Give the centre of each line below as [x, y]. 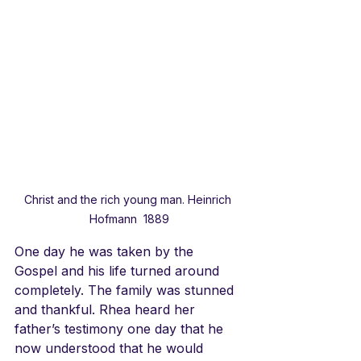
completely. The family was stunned [126, 290]
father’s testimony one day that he [121, 328]
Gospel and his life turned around [119, 270]
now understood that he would [111, 348]
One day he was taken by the [106, 251]
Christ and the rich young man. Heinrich [129, 199]
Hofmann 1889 [129, 218]
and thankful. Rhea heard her [107, 309]
